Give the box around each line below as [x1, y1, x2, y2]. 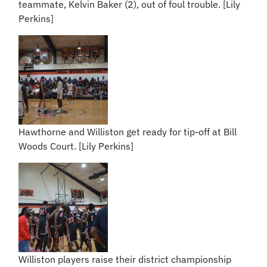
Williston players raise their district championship [18, 253, 232, 265]
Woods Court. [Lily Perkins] [18, 139, 134, 152]
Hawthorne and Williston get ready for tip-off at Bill [18, 125, 237, 138]
